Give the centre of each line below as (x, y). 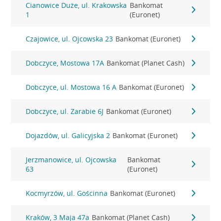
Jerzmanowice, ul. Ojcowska (71, 160)
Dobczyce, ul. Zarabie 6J (65, 111)
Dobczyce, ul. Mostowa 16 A (71, 87)
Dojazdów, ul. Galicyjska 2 (68, 135)
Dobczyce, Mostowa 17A (65, 63)
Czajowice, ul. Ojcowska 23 (70, 39)
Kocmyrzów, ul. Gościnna (67, 193)
